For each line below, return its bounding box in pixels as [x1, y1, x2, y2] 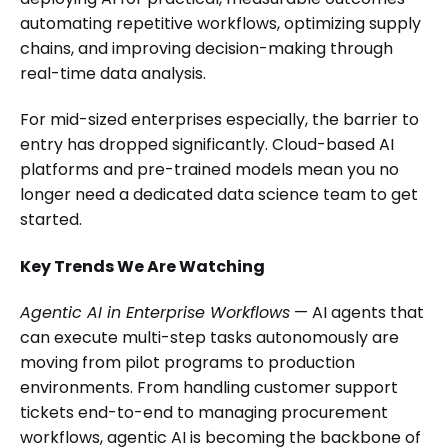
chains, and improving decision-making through [20, 36, 393, 60]
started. [20, 208, 82, 232]
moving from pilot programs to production [20, 351, 355, 375]
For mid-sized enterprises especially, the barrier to [20, 108, 419, 132]
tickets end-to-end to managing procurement [20, 401, 388, 425]
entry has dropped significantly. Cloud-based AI [20, 133, 394, 157]
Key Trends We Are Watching [20, 254, 265, 278]
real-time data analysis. [20, 61, 206, 85]
